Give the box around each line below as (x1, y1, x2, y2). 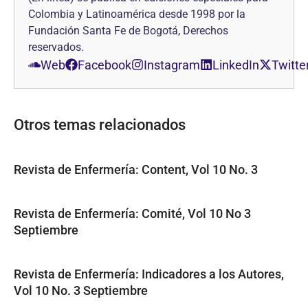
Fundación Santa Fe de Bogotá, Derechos (28, 23, 228, 37)
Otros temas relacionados (14, 115, 186, 133)
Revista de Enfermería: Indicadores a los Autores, (14, 266, 284, 281)
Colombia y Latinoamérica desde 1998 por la (28, 7, 245, 21)
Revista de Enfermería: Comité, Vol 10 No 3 (14, 206, 251, 221)
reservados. (28, 40, 84, 54)
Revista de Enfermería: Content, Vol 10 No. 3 (14, 162, 258, 177)
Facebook (78, 57, 131, 72)
